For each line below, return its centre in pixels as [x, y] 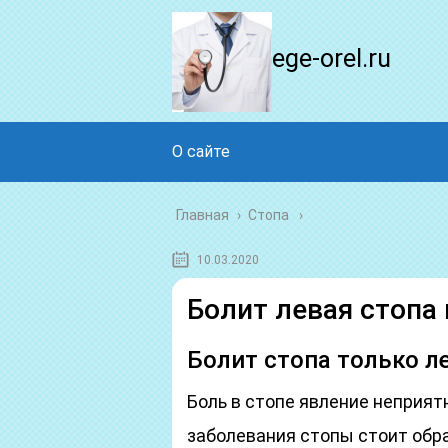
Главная [202, 215]
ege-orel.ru [331, 58]
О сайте [201, 151]
